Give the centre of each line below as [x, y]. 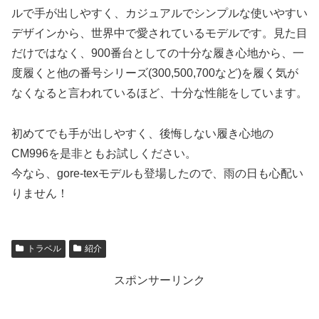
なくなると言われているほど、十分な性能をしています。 [159, 93]
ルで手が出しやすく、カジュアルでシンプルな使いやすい [159, 14]
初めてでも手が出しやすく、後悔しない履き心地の [142, 134]
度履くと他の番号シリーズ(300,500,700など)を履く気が [155, 73]
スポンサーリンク [159, 281]
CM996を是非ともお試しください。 [104, 154]
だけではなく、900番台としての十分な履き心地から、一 [158, 53]
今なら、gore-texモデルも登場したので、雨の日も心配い [157, 174]
